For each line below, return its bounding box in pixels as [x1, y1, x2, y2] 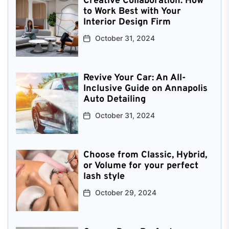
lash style [83, 170, 125, 182]
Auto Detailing [83, 93, 146, 105]
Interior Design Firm [83, 16, 171, 28]
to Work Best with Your [83, 5, 181, 17]
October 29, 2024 [95, 188, 156, 197]
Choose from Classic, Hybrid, [83, 149, 207, 161]
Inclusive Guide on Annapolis [83, 82, 208, 95]
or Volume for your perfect [83, 159, 198, 172]
